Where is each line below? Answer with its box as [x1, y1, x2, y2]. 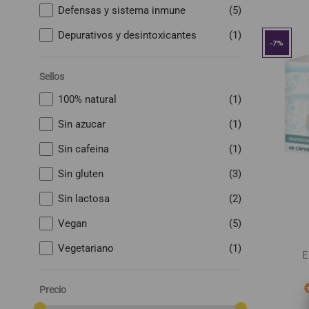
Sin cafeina [58, 143, 109, 155]
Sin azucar [58, 118, 106, 130]
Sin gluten [58, 168, 103, 180]
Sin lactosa [58, 192, 110, 205]
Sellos [39, 71, 64, 82]
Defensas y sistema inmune [58, 4, 186, 17]
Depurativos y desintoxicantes [58, 29, 197, 41]
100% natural [58, 93, 117, 106]
